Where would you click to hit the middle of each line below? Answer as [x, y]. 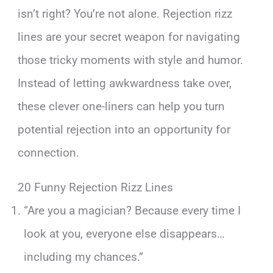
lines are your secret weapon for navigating [129, 37]
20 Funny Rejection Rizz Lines [96, 187]
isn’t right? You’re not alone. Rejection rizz [125, 13]
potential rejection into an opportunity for [124, 129]
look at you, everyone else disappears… [124, 233]
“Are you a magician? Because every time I [132, 210]
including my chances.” [83, 257]
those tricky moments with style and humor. [131, 60]
